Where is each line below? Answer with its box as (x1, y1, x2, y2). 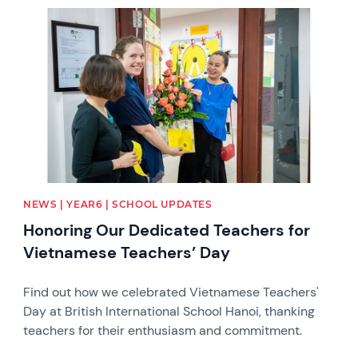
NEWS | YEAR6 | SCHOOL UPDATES (23, 198, 213, 210)
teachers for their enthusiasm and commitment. (23, 322, 303, 339)
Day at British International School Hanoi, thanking (23, 303, 316, 320)
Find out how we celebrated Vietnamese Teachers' (23, 284, 320, 300)
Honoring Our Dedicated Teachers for (23, 220, 311, 241)
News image (22, 6, 94, 23)
